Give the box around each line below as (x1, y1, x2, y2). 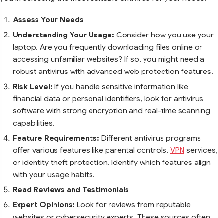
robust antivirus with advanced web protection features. (13, 66, 213, 76)
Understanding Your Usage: (13, 30, 116, 39)
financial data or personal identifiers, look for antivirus (13, 93, 203, 103)
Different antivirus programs (101, 133, 201, 143)
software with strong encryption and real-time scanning (13, 106, 210, 115)
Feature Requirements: (13, 133, 101, 143)
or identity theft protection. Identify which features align (13, 157, 211, 167)
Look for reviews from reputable (75, 200, 191, 209)
